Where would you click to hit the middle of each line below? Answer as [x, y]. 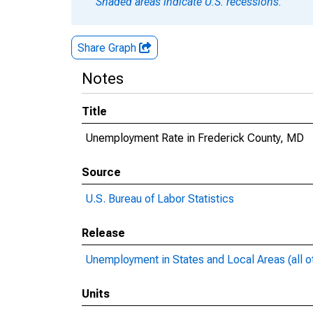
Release [103, 233]
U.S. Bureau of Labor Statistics [160, 199]
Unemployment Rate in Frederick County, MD [195, 138]
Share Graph [108, 48]
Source [101, 172]
